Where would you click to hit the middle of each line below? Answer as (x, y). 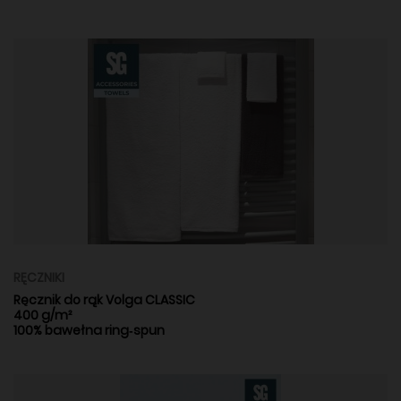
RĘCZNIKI (39, 277)
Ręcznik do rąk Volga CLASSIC (104, 299)
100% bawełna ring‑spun (89, 330)
